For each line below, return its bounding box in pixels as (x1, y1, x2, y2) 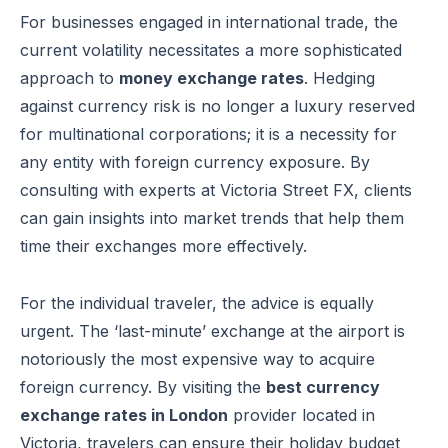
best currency (266, 376, 380, 397)
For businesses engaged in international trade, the (20, 12, 398, 33)
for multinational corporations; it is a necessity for (20, 124, 397, 145)
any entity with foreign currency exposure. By (20, 152, 370, 173)
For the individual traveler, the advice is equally (20, 292, 374, 313)
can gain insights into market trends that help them (20, 208, 404, 229)
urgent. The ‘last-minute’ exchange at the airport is (20, 320, 405, 341)
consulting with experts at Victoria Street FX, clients (20, 180, 412, 201)
